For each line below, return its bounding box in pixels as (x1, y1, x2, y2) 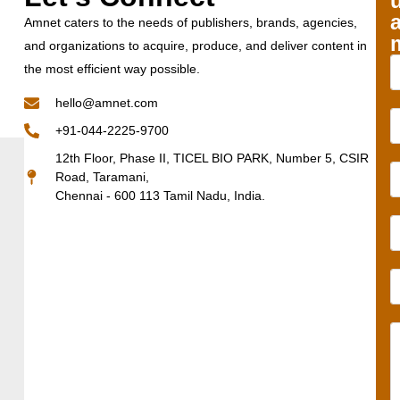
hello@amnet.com (55, 95, 159, 110)
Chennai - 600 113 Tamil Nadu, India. (55, 187, 266, 203)
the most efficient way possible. (23, 62, 200, 77)
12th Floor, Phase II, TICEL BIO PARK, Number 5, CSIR (55, 150, 370, 165)
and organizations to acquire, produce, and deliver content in (23, 38, 367, 54)
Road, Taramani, (55, 169, 150, 184)
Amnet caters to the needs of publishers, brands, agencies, (23, 15, 357, 30)
